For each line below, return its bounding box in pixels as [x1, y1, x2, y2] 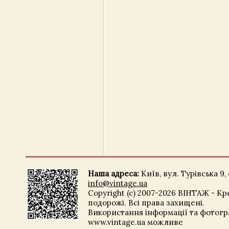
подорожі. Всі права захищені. [88, 198, 204, 208]
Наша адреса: [88, 169, 139, 178]
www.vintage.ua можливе [88, 217, 183, 227]
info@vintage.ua [88, 178, 147, 188]
